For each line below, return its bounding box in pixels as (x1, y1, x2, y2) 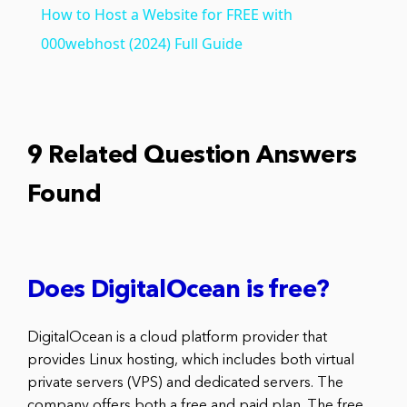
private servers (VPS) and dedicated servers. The (27, 375, 343, 391)
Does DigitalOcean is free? (27, 278, 330, 303)
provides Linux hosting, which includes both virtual (27, 352, 354, 368)
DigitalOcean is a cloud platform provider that (27, 330, 327, 345)
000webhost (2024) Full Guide (40, 33, 243, 54)
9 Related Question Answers (27, 144, 357, 169)
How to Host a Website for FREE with (40, 4, 293, 25)
